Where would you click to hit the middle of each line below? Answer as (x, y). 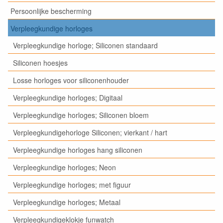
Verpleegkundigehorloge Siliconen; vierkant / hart (90, 132)
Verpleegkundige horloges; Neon (64, 167)
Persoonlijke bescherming (51, 11)
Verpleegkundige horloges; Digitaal (68, 97)
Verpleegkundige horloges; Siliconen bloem (81, 115)
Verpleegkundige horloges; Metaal (67, 202)
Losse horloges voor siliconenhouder (71, 80)
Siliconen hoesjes (40, 62)
